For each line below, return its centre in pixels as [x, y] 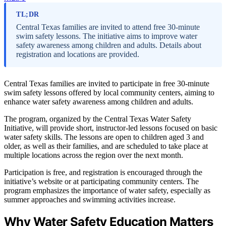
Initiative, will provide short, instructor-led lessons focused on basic [111, 128]
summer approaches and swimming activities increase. [90, 200]
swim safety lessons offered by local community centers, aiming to [109, 93]
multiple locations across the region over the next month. [94, 155]
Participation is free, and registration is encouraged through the [103, 172]
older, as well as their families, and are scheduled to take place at [106, 146]
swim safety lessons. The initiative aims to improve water [107, 36]
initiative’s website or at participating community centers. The [101, 181]
